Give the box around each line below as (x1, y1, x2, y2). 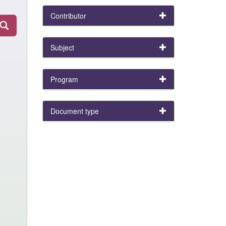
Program (50, 74, 78, 84)
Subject (50, 42, 74, 52)
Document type (50, 106, 99, 116)
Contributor (50, 11, 86, 21)
